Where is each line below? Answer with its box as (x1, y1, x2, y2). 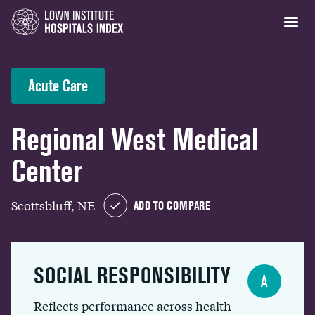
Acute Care (28, 76, 88, 95)
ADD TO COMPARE (134, 198, 210, 212)
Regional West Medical (11, 122, 258, 157)
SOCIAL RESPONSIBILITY (34, 262, 230, 288)
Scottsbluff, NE (11, 195, 95, 214)
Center (11, 153, 82, 189)
